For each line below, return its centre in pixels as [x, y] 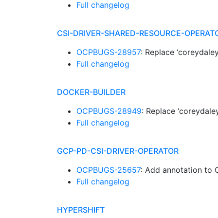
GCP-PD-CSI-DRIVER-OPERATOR [118, 151]
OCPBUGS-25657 [109, 170]
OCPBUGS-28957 [109, 52]
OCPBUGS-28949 [109, 111]
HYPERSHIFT [81, 210]
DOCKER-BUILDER [91, 92]
